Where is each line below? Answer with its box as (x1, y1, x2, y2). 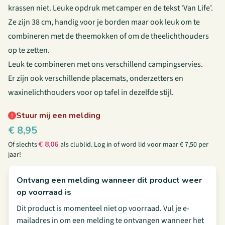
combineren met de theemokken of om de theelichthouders (8, 31, 209, 42)
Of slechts (8, 140, 39, 150)
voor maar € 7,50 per (146, 140, 208, 150)
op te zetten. (8, 45, 50, 56)
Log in (94, 140, 112, 150)
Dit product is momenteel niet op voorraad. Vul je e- (17, 203, 189, 214)
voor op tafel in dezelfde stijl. (75, 87, 174, 98)
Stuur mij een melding (16, 110, 100, 121)
